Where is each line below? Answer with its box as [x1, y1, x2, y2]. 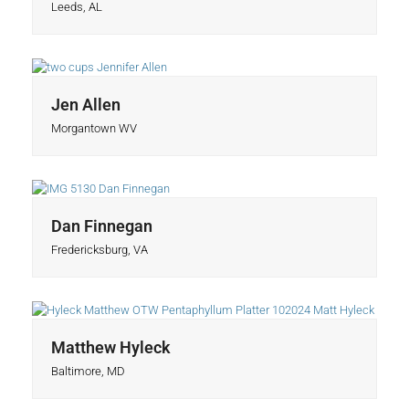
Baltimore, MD [50, 364, 125, 379]
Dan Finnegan [50, 216, 152, 236]
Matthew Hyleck [50, 338, 171, 358]
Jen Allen [50, 95, 121, 115]
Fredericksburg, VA [50, 243, 148, 257]
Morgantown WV [50, 121, 137, 136]
